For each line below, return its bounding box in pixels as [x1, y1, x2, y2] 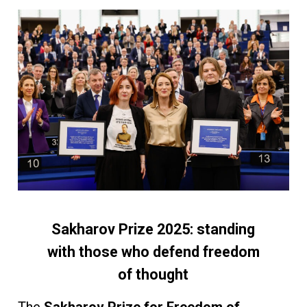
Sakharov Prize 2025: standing [51, 221, 256, 238]
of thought [118, 266, 189, 284]
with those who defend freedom [47, 243, 260, 261]
